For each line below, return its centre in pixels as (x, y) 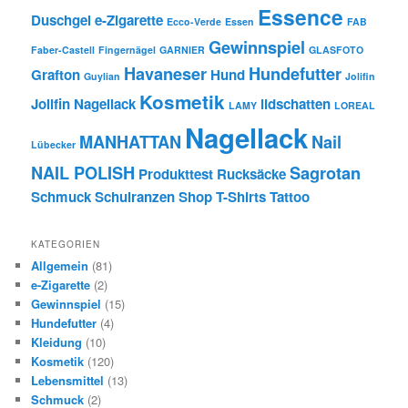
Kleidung (57, 342)
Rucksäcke (252, 174)
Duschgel (61, 20)
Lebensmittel (68, 380)
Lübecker (54, 145)
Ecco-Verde (194, 22)
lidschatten (296, 104)
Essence (301, 17)
